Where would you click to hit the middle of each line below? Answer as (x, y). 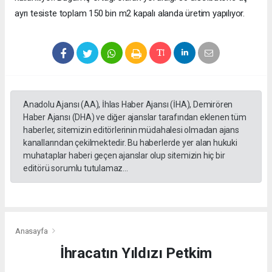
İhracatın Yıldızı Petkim (136, 253)
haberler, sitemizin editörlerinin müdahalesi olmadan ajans (131, 130)
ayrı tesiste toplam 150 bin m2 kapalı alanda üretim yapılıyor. (130, 14)
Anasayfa (32, 231)
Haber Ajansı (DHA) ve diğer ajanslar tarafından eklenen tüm (135, 117)
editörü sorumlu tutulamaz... (76, 168)
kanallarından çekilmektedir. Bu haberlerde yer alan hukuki (130, 143)
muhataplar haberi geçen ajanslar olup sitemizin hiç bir (124, 156)
